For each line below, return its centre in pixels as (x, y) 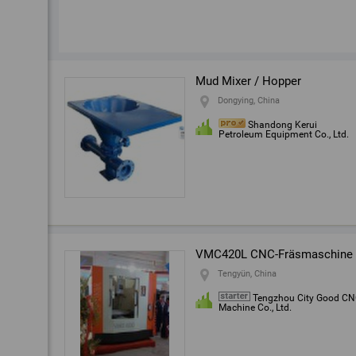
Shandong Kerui (282, 125)
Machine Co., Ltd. (255, 308)
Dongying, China (249, 101)
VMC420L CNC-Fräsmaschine (274, 254)
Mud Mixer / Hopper (248, 81)
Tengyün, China (247, 274)
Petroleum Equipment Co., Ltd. (284, 134)
